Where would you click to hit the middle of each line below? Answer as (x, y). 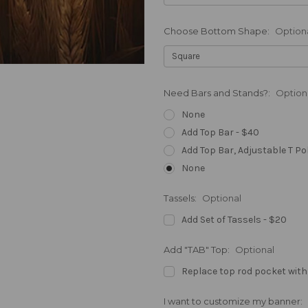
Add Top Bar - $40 (220, 133)
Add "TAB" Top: (198, 250)
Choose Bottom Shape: (218, 31)
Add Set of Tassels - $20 (234, 220)
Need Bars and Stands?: (218, 93)
